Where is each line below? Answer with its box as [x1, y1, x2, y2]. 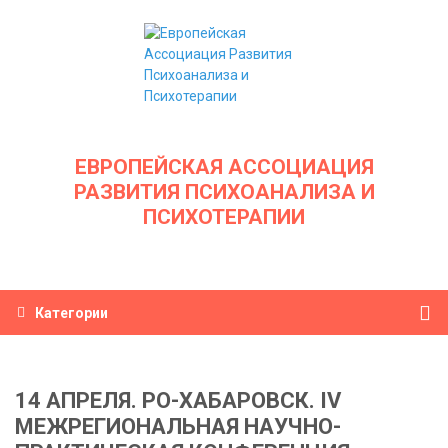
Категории [35, 304, 108, 321]
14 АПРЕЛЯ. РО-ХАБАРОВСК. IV [15, 388, 341, 413]
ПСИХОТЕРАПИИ [143, 204, 305, 229]
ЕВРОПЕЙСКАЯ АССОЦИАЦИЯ [74, 154, 374, 179]
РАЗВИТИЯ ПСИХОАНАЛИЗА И [73, 179, 375, 204]
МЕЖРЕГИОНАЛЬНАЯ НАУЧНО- [15, 414, 341, 439]
